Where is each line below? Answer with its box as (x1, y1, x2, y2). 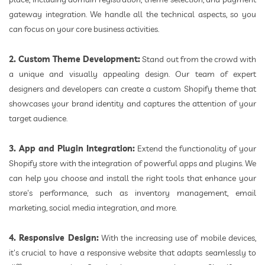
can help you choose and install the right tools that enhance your (9, 173, 256, 184)
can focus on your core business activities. (9, 24, 159, 35)
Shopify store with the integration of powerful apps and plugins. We (9, 158, 256, 169)
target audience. (9, 113, 67, 124)
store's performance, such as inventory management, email (9, 188, 256, 199)
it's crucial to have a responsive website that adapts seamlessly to (9, 247, 256, 258)
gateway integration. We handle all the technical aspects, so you (9, 9, 256, 20)
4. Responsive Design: (9, 232, 99, 244)
